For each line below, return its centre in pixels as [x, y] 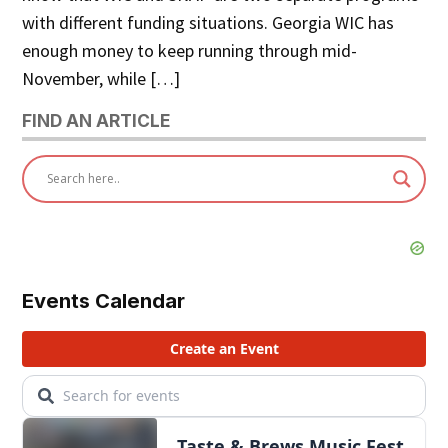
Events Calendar [104, 300]
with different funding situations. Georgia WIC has [208, 23]
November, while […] [101, 79]
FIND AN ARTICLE [96, 121]
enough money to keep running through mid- [190, 51]
